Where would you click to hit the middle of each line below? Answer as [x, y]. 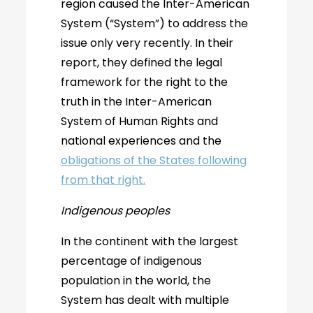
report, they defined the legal [142, 63]
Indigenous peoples [116, 211]
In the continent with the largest [150, 241]
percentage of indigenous [132, 261]
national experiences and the [141, 141]
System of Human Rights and [140, 121]
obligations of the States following [154, 160]
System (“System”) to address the [155, 23]
